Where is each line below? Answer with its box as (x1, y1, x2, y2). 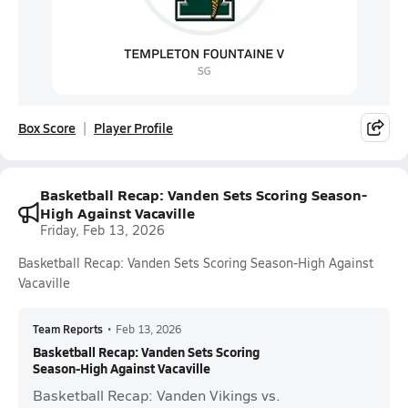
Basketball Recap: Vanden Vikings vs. (33, 385, 280, 404)
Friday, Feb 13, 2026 (40, 221, 165, 239)
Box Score (18, 118, 76, 137)
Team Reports (33, 321, 103, 336)
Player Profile (94, 118, 173, 137)
